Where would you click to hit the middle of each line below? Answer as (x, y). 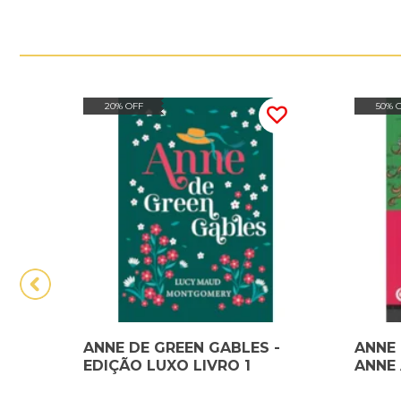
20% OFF (124, 106)
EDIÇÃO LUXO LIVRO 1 (167, 365)
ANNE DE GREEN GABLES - (182, 347)
